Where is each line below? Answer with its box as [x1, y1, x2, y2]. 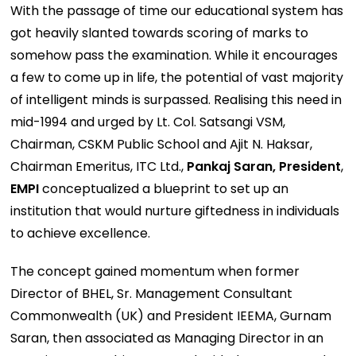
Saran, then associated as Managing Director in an [10, 328, 324, 347]
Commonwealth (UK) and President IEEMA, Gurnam [10, 306, 332, 325]
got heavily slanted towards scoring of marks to [10, 23, 309, 42]
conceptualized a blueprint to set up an [39, 179, 289, 198]
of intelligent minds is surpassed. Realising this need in [10, 90, 342, 109]
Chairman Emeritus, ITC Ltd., [10, 157, 188, 176]
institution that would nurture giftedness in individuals [10, 201, 340, 220]
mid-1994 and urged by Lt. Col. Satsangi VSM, [10, 112, 286, 131]
